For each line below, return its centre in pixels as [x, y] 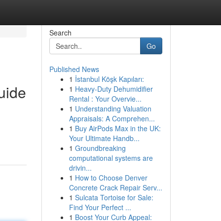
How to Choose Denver [111, 178]
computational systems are [111, 158]
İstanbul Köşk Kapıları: [109, 79]
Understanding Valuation [113, 109]
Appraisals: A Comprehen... [112, 118]
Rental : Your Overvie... [105, 99]
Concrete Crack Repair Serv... [115, 187]
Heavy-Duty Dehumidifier [114, 89]
